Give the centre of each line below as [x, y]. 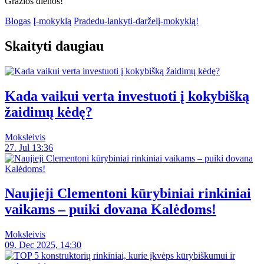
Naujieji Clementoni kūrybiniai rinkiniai [128, 194]
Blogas [18, 21]
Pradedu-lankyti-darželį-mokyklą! [136, 21]
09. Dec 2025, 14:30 [43, 245]
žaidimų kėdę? [49, 112]
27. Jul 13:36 [29, 147]
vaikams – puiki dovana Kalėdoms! [110, 209]
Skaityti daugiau [54, 46]
